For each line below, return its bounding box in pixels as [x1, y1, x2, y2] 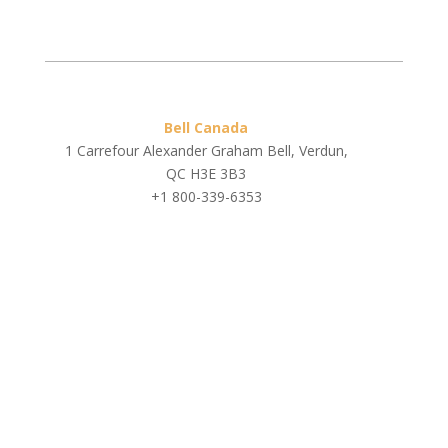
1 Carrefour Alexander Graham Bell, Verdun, [64, 141, 348, 160]
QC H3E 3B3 [166, 164, 247, 183]
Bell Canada [164, 118, 249, 137]
